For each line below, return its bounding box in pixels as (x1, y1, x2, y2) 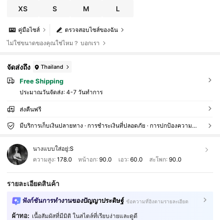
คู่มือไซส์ (18, 26, 40, 34)
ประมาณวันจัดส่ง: (19, 88, 66, 96)
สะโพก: (147, 155, 169, 163)
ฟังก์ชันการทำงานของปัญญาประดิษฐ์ (22, 196, 125, 204)
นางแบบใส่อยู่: (32, 144, 70, 152)
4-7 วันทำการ (66, 88, 103, 96)
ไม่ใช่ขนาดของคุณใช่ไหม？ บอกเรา (7, 39, 100, 47)
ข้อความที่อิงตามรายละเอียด (126, 198, 189, 204)
